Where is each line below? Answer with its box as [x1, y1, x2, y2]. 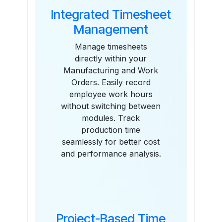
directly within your [75, 54, 147, 64]
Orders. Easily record [71, 77, 151, 88]
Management [73, 22, 148, 37]
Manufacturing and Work [63, 65, 159, 76]
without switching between [61, 101, 161, 111]
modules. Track [82, 113, 140, 123]
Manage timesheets [74, 42, 147, 52]
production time [81, 125, 141, 135]
